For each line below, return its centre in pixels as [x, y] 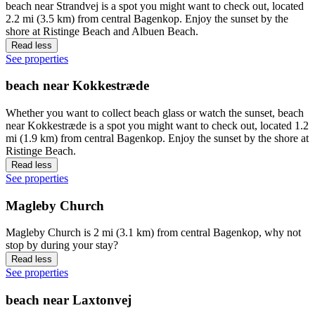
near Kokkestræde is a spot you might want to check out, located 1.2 [157, 126]
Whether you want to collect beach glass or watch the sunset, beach [155, 113]
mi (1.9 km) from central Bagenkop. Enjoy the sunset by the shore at [157, 139]
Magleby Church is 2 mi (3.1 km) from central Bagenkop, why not [153, 233]
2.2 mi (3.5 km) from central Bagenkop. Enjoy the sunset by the [147, 18]
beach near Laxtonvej [69, 300]
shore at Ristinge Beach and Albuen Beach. [102, 31]
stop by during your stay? [62, 245]
